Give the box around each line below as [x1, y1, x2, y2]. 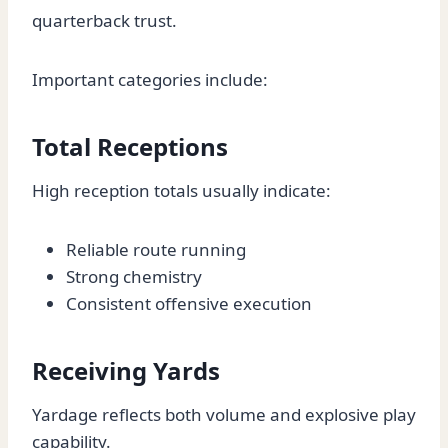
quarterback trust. [32, 9, 177, 33]
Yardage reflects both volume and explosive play [32, 403, 416, 427]
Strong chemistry [66, 265, 202, 289]
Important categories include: [32, 68, 268, 92]
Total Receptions [32, 130, 228, 164]
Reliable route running [66, 238, 246, 262]
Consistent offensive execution [66, 292, 312, 316]
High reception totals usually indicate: [32, 179, 331, 203]
